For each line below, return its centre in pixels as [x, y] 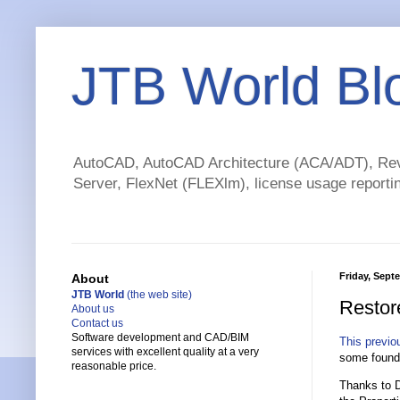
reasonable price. [114, 367]
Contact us [97, 324]
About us [93, 309]
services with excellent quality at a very [165, 352]
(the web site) [158, 295]
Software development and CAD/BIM [160, 338]
